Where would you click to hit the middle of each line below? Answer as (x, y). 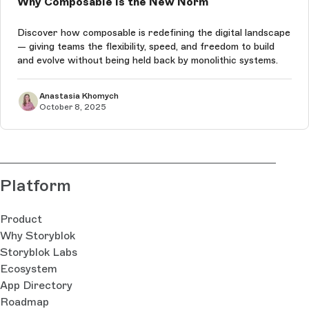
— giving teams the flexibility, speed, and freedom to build (146, 47)
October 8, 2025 (73, 107)
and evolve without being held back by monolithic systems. (148, 61)
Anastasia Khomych (100, 96)
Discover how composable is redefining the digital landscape (154, 33)
